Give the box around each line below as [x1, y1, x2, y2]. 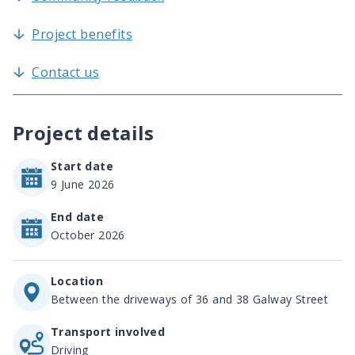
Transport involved [51, 324, 166, 340]
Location [51, 273, 104, 289]
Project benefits [32, 25, 132, 44]
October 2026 [51, 227, 125, 243]
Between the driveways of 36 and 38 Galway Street [51, 292, 329, 307]
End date [51, 209, 105, 225]
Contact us [32, 63, 99, 82]
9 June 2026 [51, 177, 115, 193]
